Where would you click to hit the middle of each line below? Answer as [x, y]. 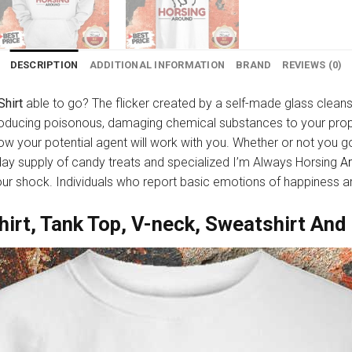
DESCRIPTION [44, 65]
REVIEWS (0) [312, 65]
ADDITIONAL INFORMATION [157, 65]
